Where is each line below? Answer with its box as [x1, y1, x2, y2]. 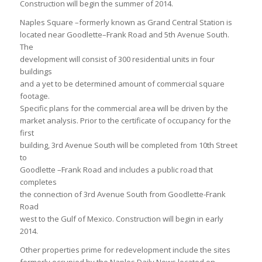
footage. [19, 91, 50, 102]
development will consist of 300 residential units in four [19, 54, 215, 65]
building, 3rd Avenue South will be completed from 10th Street [19, 140, 237, 151]
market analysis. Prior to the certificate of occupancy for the [19, 115, 231, 126]
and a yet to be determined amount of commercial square [19, 78, 225, 89]
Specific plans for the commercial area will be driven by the [19, 103, 228, 114]
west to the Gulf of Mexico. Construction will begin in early [19, 213, 223, 225]
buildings [19, 66, 52, 77]
